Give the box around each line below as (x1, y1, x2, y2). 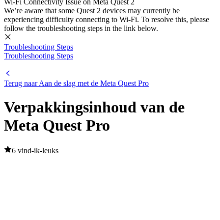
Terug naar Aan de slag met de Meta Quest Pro (4, 79, 149, 87)
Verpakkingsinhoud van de (4, 98, 185, 116)
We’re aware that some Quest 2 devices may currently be (4, 6, 180, 15)
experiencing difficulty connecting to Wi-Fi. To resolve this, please (4, 15, 209, 24)
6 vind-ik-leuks (12, 146, 58, 155)
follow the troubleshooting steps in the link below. (4, 24, 158, 32)
